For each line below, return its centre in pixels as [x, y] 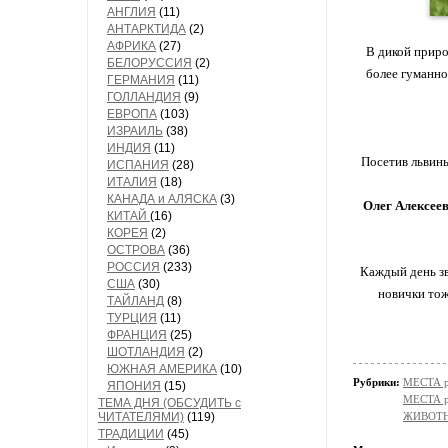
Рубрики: [378, 382]
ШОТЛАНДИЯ [146, 352]
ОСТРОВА [136, 250]
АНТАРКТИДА [146, 29]
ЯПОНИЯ [134, 386]
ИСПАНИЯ [138, 165]
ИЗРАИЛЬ [135, 131]
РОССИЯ [133, 267]
